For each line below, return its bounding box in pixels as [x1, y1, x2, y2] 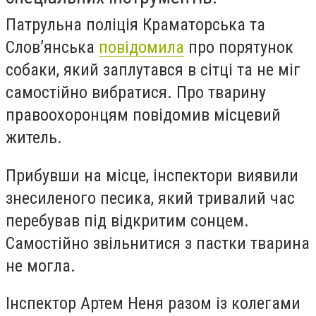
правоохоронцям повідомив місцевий [6, 105, 281, 125]
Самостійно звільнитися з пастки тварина [6, 233, 310, 253]
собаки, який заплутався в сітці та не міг [6, 60, 300, 80]
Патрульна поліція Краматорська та [6, 15, 265, 35]
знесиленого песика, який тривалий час [6, 188, 295, 208]
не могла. [6, 255, 75, 276]
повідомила [99, 37, 184, 57]
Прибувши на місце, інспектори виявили [6, 165, 298, 186]
